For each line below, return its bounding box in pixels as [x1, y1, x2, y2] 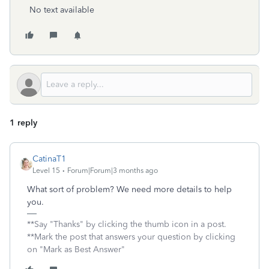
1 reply [10, 118, 37, 128]
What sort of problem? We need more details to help [27, 184, 232, 195]
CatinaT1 [32, 154, 66, 164]
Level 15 [32, 166, 60, 175]
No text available [29, 5, 94, 15]
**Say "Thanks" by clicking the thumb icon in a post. [27, 219, 226, 229]
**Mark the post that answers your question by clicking [27, 232, 235, 242]
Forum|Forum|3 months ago [67, 166, 158, 175]
